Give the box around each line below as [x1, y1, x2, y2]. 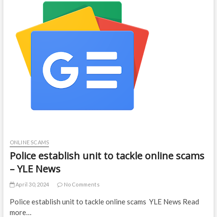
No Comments [62, 181, 100, 188]
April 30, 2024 [14, 181, 49, 188]
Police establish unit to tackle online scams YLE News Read [9, 197, 199, 206]
